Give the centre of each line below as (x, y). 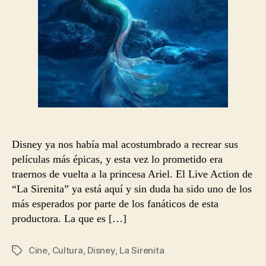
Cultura (67, 250)
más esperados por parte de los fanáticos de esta (115, 204)
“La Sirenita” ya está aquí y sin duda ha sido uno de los (132, 189)
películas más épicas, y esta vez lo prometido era (117, 159)
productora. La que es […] (69, 218)
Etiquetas (31, 251)
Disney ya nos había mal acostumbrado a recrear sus (125, 144)
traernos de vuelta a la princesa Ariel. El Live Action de (132, 174)
